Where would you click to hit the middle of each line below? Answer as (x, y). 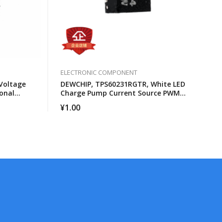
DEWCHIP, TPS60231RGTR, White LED (123, 84)
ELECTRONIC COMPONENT (99, 72)
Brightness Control (93, 102)
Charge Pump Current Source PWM (120, 93)
